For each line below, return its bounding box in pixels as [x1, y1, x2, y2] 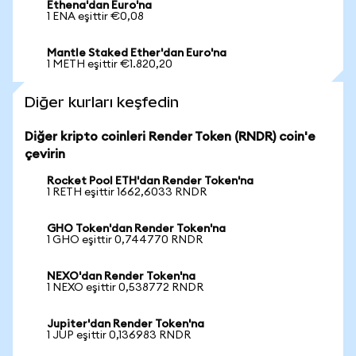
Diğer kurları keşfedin [25, 94, 179, 110]
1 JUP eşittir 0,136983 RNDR [47, 330, 191, 341]
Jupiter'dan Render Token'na [47, 319, 204, 330]
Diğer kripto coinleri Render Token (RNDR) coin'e [25, 130, 315, 143]
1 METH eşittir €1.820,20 [47, 59, 172, 70]
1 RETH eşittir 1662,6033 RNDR [47, 187, 207, 198]
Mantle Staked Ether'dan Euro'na [47, 48, 226, 59]
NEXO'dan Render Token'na [47, 271, 195, 282]
